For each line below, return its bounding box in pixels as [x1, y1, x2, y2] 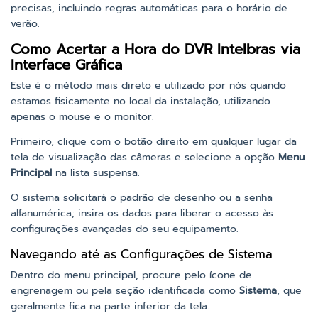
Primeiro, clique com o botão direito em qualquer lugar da [11, 133, 297, 149]
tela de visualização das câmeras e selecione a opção [11, 149, 278, 165]
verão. [11, 16, 40, 31]
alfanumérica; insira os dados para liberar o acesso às [11, 205, 273, 221]
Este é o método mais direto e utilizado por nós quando [11, 77, 286, 93]
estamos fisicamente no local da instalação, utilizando [11, 93, 270, 109]
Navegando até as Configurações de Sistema [11, 244, 273, 263]
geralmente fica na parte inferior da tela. [11, 298, 209, 314]
